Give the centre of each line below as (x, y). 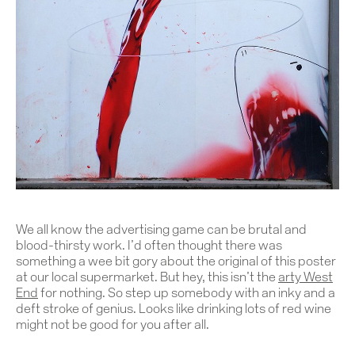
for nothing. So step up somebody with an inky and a (187, 294)
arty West (305, 279)
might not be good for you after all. (113, 326)
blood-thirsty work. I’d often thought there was (149, 247)
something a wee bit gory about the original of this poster (176, 263)
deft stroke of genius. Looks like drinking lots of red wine (174, 310)
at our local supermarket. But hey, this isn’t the (147, 279)
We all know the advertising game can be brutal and (161, 231)
